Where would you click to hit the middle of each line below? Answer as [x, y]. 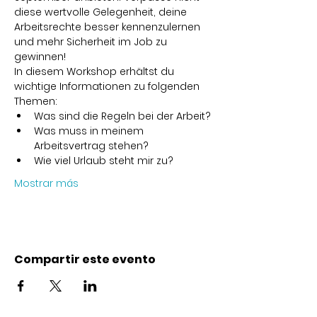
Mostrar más [46, 183]
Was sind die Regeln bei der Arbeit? [122, 116]
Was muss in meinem [90, 131]
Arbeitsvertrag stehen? [91, 146]
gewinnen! [40, 57]
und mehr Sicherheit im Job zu [92, 42]
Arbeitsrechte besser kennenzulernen [109, 27]
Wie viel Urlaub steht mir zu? [104, 161]
